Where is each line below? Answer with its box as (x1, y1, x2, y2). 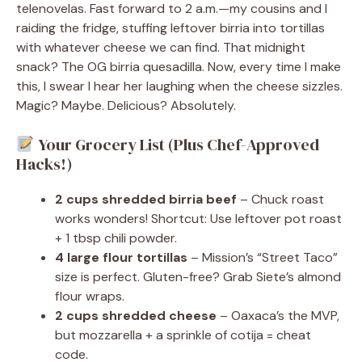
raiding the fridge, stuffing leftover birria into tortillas (16, 19, 325, 37)
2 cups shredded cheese (55, 307, 217, 325)
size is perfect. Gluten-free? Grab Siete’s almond (55, 268, 341, 286)
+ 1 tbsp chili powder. (55, 229, 177, 247)
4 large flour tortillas (55, 249, 187, 267)
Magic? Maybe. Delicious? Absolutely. (16, 97, 236, 115)
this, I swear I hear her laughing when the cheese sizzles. (16, 78, 343, 95)
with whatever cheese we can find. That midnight (16, 39, 305, 57)
